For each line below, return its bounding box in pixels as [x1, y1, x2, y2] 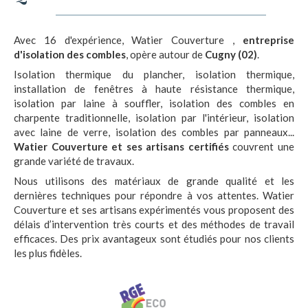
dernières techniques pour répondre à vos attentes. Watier [14, 189, 294, 201]
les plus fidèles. [14, 247, 82, 259]
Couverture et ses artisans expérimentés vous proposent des [14, 203, 294, 216]
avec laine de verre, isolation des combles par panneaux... [14, 126, 294, 138]
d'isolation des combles [14, 48, 126, 60]
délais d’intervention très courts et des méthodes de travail [14, 218, 294, 230]
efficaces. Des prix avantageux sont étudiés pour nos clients [14, 232, 294, 245]
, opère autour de [126, 48, 205, 60]
